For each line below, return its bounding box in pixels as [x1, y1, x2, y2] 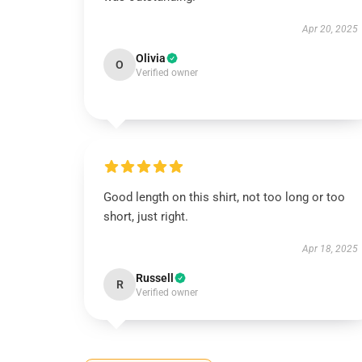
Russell [136, 271, 174, 284]
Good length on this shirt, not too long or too [103, 190, 345, 204]
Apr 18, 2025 [301, 243, 358, 255]
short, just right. [103, 209, 188, 224]
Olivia [136, 52, 166, 65]
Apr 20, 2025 [301, 23, 358, 35]
